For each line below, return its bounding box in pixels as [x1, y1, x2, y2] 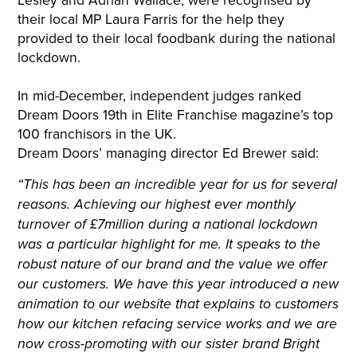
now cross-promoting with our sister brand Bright [18, 335, 320, 352]
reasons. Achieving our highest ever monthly [18, 195, 296, 213]
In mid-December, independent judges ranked [18, 84, 302, 105]
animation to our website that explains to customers [18, 295, 339, 312]
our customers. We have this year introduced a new [18, 275, 339, 292]
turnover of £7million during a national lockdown [18, 215, 319, 233]
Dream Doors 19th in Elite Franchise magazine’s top [18, 104, 334, 124]
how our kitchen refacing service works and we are [18, 315, 338, 332]
